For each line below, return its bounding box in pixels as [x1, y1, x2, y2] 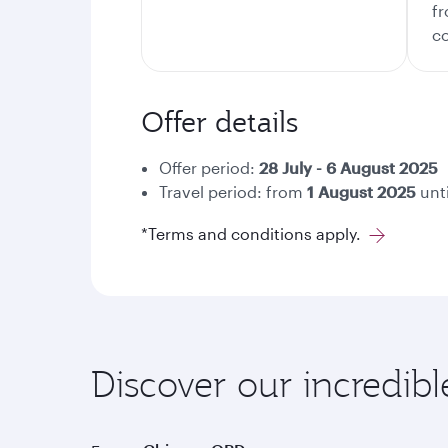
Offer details [141, 103, 298, 141]
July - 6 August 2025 [282, 158, 438, 177]
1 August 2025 [307, 182, 416, 201]
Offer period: [159, 158, 259, 177]
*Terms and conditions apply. [141, 224, 365, 243]
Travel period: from [159, 182, 307, 201]
